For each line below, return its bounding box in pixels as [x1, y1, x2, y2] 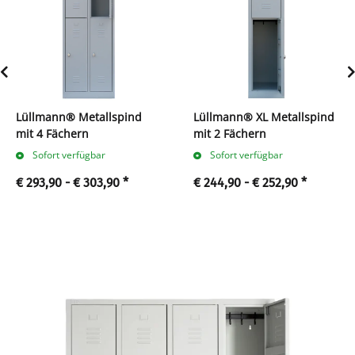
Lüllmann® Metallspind [16, 109, 142, 125]
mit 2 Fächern [193, 126, 266, 142]
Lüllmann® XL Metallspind [193, 109, 334, 125]
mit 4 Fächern [16, 126, 89, 142]
